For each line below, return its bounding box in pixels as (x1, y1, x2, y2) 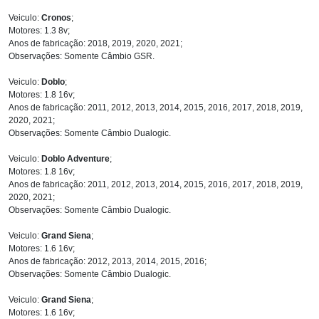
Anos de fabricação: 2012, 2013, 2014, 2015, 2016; (9, 256, 206, 266)
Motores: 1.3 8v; (9, 25, 70, 36)
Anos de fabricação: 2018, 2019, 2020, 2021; (9, 38, 182, 48)
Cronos (41, 12, 71, 23)
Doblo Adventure (41, 153, 110, 164)
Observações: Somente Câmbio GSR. (9, 51, 155, 61)
